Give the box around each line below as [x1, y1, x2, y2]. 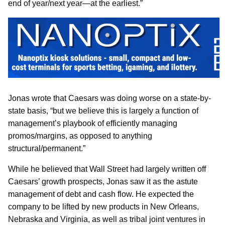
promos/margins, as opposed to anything [8, 131, 152, 140]
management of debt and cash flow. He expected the [8, 189, 194, 198]
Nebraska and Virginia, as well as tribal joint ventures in [8, 214, 205, 223]
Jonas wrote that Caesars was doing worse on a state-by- [8, 93, 211, 102]
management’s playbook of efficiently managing [8, 119, 177, 128]
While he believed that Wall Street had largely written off [8, 164, 206, 173]
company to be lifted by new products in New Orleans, [8, 202, 199, 211]
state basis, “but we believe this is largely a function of [8, 106, 198, 115]
